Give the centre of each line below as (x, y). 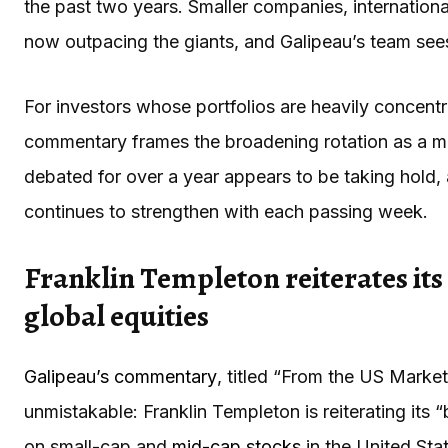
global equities (116, 315)
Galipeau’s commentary (120, 376)
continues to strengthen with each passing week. (226, 211)
